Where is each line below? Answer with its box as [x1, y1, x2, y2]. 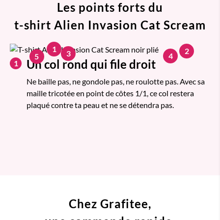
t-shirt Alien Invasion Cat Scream [14, 17, 206, 32]
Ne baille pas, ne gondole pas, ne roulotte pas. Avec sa [27, 76, 205, 86]
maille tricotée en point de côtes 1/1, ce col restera [27, 88, 194, 98]
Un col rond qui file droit [27, 56, 156, 71]
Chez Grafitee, [69, 196, 151, 211]
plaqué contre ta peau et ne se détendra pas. [27, 100, 174, 110]
